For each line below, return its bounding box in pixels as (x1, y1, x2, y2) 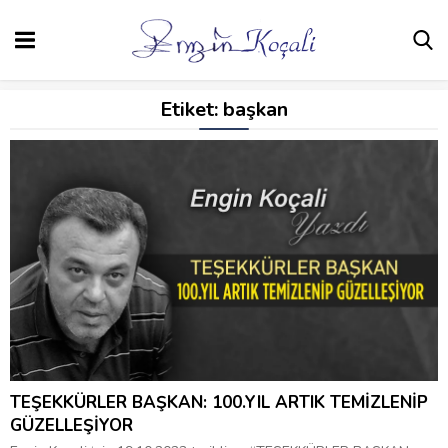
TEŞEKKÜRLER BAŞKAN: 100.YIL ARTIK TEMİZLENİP (10, 390, 428, 414)
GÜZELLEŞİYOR (10, 413, 133, 437)
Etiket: (160, 96, 223, 123)
